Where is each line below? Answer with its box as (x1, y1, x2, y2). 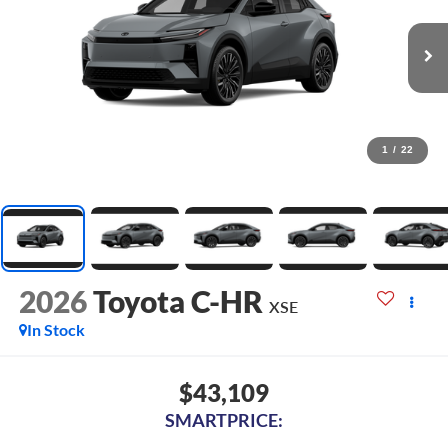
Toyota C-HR (92, 283, 263, 320)
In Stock (26, 320, 85, 340)
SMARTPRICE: (165, 408, 283, 431)
